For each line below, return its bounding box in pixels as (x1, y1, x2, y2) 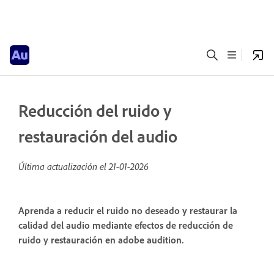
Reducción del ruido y (18, 100, 171, 121)
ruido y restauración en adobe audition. (18, 234, 183, 246)
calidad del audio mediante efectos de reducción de (18, 219, 233, 232)
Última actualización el (18, 160, 109, 172)
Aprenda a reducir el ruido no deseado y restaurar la (18, 204, 237, 217)
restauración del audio (18, 125, 177, 147)
